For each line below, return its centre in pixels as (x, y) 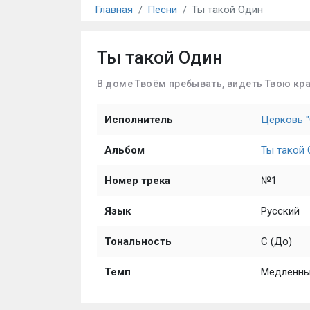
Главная (114, 10)
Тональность (138, 241)
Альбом (124, 150)
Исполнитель (138, 120)
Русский (280, 211)
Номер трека (137, 181)
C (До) (276, 241)
